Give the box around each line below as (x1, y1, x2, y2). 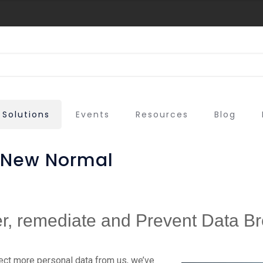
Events (76, 109, 110, 120)
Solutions (2, 109, 50, 120)
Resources (136, 109, 188, 120)
